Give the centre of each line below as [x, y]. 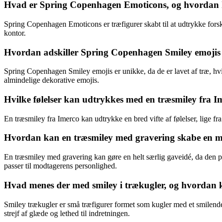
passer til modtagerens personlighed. [60, 166]
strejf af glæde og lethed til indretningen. [67, 213]
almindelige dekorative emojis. [52, 80]
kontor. [15, 33]
